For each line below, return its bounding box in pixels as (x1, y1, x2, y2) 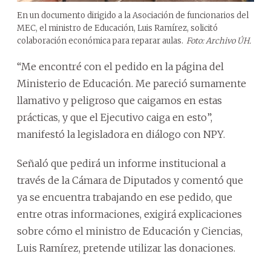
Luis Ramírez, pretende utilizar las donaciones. (17, 241, 235, 254)
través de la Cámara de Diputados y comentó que (17, 174, 243, 186)
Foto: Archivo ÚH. (186, 35, 251, 46)
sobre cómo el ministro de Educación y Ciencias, (17, 224, 243, 237)
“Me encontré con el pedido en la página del (17, 60, 224, 73)
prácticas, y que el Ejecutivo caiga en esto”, (17, 111, 212, 123)
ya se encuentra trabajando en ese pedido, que (17, 191, 232, 203)
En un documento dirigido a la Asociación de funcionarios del (17, 10, 249, 21)
